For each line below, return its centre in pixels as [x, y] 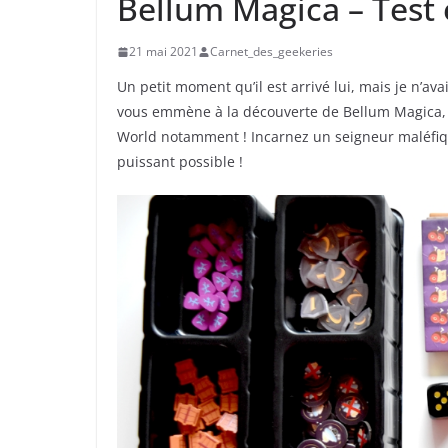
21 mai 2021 [163, 52]
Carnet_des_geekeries [271, 52]
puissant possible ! [180, 162]
